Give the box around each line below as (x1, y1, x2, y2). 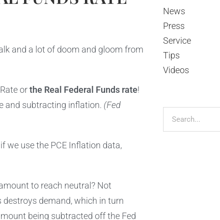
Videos (163, 65, 189, 75)
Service (163, 36, 191, 46)
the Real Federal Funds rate (29, 85, 137, 95)
